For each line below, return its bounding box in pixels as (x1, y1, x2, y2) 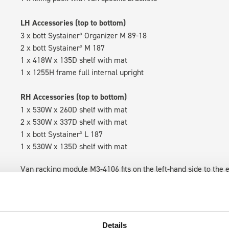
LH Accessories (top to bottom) (20, 17, 126, 28)
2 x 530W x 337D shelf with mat (20, 117, 128, 127)
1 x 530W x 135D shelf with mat (20, 141, 128, 151)
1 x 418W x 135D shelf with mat (20, 55, 128, 65)
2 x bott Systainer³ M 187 (20, 42, 105, 53)
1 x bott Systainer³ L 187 (20, 129, 103, 139)
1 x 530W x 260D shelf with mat (20, 104, 128, 114)
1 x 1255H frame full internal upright (20, 67, 144, 77)
